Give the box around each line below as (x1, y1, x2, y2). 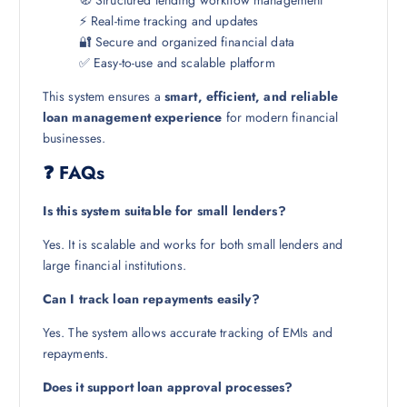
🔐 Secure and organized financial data (78, 32, 294, 51)
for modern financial (222, 107, 339, 126)
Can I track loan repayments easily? (42, 289, 260, 308)
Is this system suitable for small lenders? (42, 201, 286, 220)
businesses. (42, 128, 106, 147)
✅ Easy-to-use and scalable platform (78, 53, 275, 72)
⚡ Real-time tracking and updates (78, 11, 259, 30)
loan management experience (42, 107, 223, 126)
